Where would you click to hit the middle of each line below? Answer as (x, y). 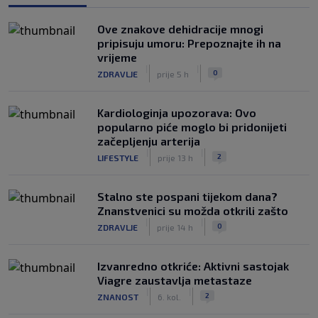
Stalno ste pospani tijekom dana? (187, 196)
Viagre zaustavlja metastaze (175, 280)
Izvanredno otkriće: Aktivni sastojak (193, 266)
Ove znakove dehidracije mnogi (180, 29)
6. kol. (169, 296)
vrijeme (117, 57)
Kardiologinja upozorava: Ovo (177, 113)
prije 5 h (173, 73)
